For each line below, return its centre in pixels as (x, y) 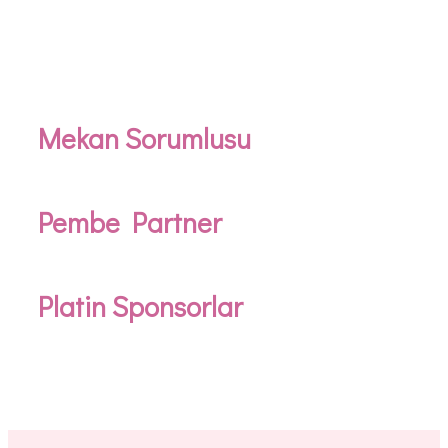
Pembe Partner (130, 221)
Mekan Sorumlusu (144, 137)
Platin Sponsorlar (140, 305)
